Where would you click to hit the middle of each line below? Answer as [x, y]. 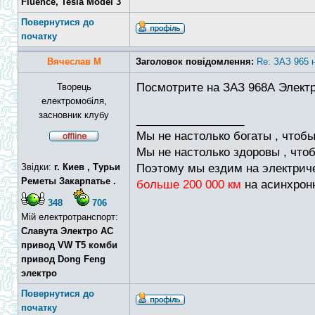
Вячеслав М [74, 62]
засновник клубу [74, 115]
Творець [74, 87]
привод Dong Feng [63, 259]
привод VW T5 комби [69, 245]
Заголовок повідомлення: [195, 62]
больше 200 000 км [189, 185]
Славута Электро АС [67, 231]
